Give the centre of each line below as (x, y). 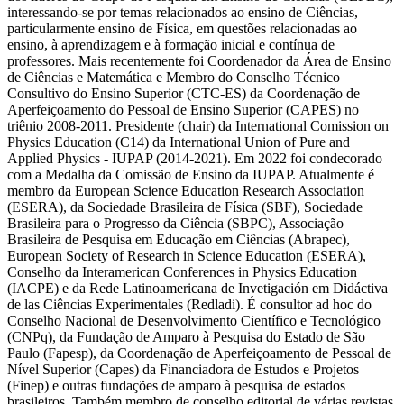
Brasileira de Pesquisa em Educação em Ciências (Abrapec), (179, 239)
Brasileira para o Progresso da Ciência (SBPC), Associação (175, 223)
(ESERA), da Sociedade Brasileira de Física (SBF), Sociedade (185, 207)
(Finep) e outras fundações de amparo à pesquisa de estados (176, 385)
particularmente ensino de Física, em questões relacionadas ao (182, 28)
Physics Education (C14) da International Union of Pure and (179, 142)
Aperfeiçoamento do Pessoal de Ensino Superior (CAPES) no (183, 109)
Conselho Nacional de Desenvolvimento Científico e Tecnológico (194, 320)
